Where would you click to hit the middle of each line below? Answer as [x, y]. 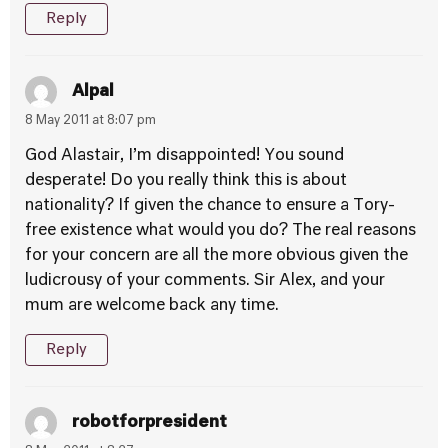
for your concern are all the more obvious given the [216, 256]
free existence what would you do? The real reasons [220, 231]
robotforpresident [149, 422]
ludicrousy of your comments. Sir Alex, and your [205, 281]
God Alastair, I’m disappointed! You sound [184, 156]
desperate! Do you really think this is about [186, 181]
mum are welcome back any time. [152, 306]
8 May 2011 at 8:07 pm [90, 121]
